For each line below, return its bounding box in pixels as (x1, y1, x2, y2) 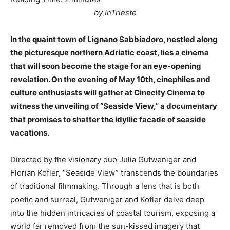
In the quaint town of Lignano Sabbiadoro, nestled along (10, 34, 218, 44)
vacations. (10, 127, 49, 138)
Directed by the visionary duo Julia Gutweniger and (10, 154, 196, 164)
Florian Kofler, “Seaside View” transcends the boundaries (10, 167, 218, 178)
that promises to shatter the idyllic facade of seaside (10, 114, 206, 124)
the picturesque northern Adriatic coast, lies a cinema (10, 47, 209, 57)
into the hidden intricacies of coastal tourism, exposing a (10, 207, 215, 218)
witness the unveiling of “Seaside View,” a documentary (10, 101, 217, 111)
